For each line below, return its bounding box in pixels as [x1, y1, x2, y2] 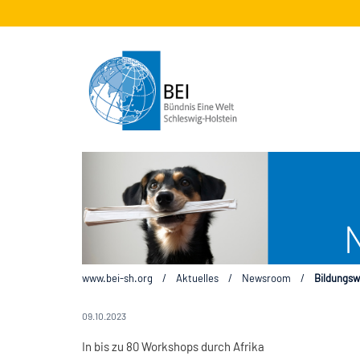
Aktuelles [176, 271, 219, 284]
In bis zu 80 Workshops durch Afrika [82, 338, 264, 354]
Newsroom [242, 271, 291, 284]
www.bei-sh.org [82, 271, 153, 284]
